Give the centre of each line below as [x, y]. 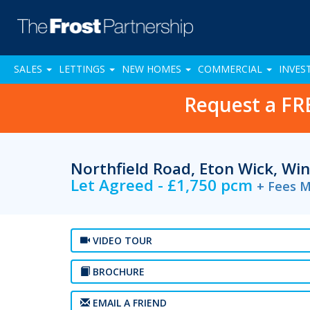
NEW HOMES [153, 69]
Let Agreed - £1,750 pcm [164, 185]
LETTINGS [83, 69]
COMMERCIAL [231, 69]
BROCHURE [117, 272]
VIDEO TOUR [121, 240]
